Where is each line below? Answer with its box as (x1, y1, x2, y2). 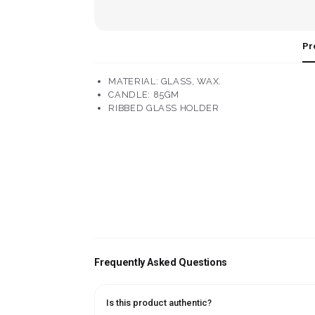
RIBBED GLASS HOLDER (108, 102, 219, 113)
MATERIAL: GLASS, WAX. (108, 75, 221, 86)
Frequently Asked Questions (94, 256, 228, 269)
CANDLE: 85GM (108, 89, 180, 100)
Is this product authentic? (106, 297, 212, 308)
